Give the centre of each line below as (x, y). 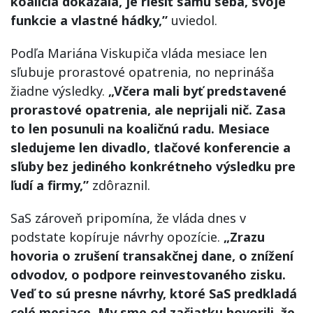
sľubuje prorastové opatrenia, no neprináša (142, 72)
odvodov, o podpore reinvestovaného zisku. (148, 274)
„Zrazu (242, 236)
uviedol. (194, 20)
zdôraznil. (119, 185)
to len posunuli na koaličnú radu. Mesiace (140, 128)
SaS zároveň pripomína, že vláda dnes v (128, 218)
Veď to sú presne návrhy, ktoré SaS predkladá (154, 293)
